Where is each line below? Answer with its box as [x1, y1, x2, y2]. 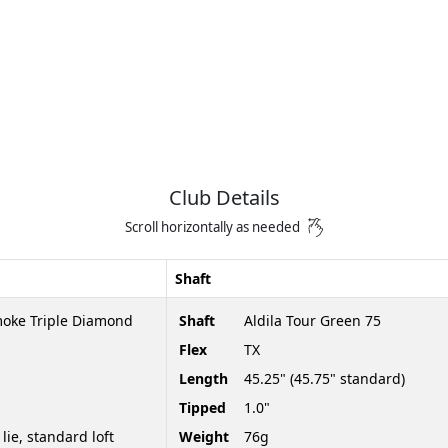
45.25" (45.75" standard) [244, 368, 405, 388]
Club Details [168, 184, 280, 211]
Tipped [179, 397, 226, 417]
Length [179, 368, 228, 388]
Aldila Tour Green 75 [244, 310, 381, 330]
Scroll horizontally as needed [125, 218, 301, 236]
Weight [179, 426, 229, 446]
